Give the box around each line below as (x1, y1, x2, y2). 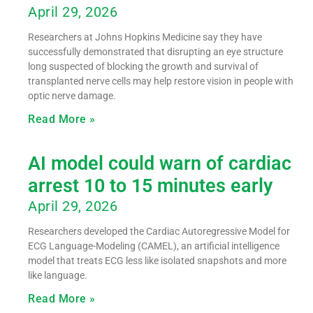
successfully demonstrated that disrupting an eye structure (28, 45, 283, 57)
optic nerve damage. (28, 89, 116, 101)
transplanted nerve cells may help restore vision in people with (28, 75, 293, 87)
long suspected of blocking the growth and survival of (28, 60, 259, 72)
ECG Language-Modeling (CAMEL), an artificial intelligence (28, 240, 279, 252)
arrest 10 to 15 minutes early (28, 174, 272, 197)
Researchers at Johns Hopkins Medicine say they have (28, 31, 262, 43)
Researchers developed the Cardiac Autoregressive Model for (28, 225, 290, 237)
